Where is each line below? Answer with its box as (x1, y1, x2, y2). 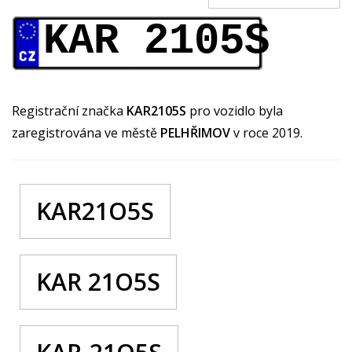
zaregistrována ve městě (12, 123, 160, 141)
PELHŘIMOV (160, 123, 233, 141)
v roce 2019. (233, 123, 302, 141)
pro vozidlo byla (189, 101, 283, 119)
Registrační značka (12, 101, 126, 119)
